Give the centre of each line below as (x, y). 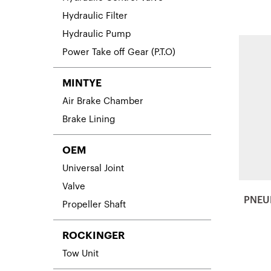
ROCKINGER (93, 235)
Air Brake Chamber (103, 101)
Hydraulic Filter (95, 16)
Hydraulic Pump (96, 34)
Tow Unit (80, 253)
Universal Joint (93, 168)
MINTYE (82, 83)
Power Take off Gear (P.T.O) (119, 52)
